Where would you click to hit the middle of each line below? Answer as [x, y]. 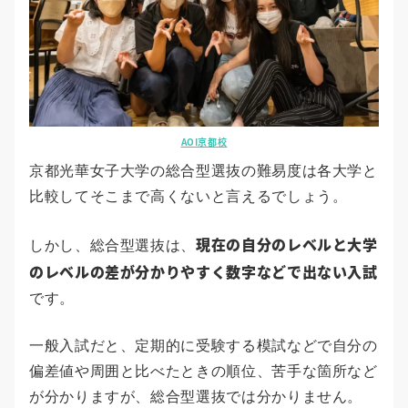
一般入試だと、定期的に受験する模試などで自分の [204, 346]
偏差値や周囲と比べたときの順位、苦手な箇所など [204, 372]
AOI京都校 [204, 142]
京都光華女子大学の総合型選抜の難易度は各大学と [204, 171]
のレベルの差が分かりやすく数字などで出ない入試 [204, 272]
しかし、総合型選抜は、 [113, 246]
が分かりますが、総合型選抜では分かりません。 [196, 397]
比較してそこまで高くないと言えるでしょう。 [189, 197]
